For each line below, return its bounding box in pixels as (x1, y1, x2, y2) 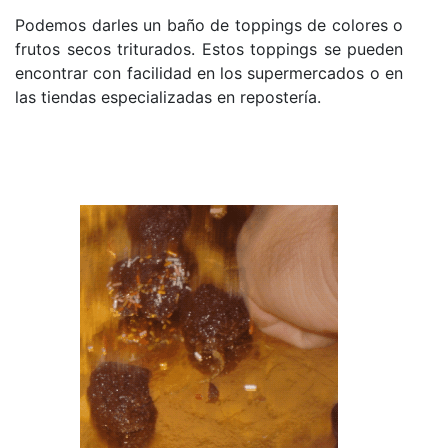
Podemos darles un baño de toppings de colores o (15, 15, 403, 36)
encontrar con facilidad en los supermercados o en (15, 63, 403, 84)
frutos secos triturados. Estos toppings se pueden (15, 39, 403, 60)
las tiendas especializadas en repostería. (15, 87, 326, 108)
